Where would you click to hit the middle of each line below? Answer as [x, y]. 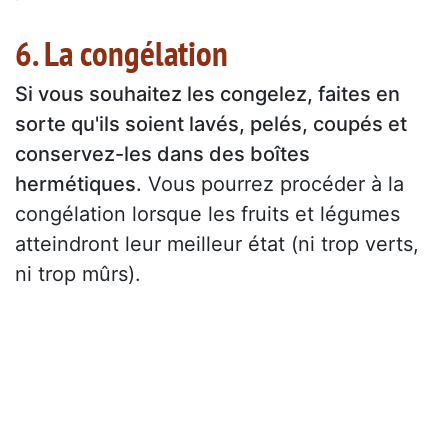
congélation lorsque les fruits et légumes [207, 213]
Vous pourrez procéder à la [273, 183]
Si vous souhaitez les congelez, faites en [207, 93]
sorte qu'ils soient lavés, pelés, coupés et [211, 123]
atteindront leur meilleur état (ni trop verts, [217, 243]
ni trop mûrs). [78, 273]
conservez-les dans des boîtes [162, 153]
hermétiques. [78, 183]
